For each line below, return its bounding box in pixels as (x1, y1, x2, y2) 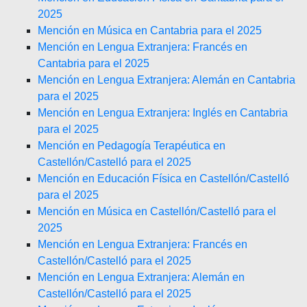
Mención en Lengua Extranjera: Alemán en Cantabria (38, 74, 295, 86)
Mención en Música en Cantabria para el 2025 (38, 25, 262, 36)
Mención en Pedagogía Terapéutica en (38, 140, 225, 151)
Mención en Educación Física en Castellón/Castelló (38, 173, 289, 184)
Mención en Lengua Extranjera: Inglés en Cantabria (38, 107, 288, 119)
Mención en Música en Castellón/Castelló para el (38, 206, 276, 217)
